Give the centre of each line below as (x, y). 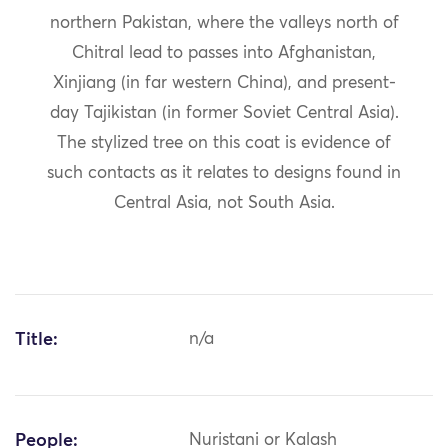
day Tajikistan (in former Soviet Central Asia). (224, 114)
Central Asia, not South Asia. (224, 204)
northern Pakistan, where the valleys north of (224, 24)
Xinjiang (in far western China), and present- (224, 84)
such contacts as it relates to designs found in (224, 174)
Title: (36, 340)
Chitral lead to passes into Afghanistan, (224, 54)
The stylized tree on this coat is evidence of (224, 144)
